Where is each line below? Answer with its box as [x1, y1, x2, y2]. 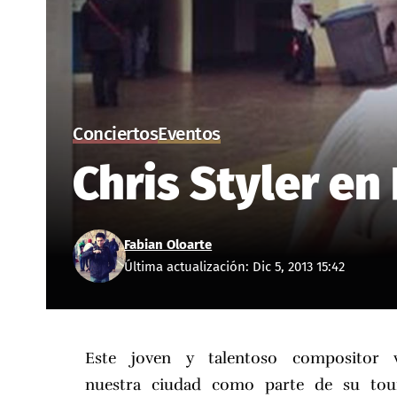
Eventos [158, 123, 221, 146]
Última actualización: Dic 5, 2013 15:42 [124, 259, 346, 276]
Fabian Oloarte [124, 237, 213, 253]
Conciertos [73, 123, 158, 146]
